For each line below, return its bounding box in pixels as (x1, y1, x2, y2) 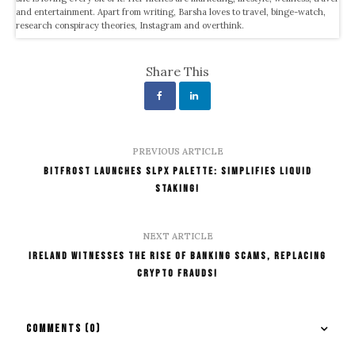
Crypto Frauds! (137, 266, 218, 280)
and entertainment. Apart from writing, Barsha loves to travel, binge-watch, (16, 6, 326, 17)
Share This (146, 63, 209, 79)
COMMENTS (26, 321, 85, 335)
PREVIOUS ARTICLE (132, 145, 223, 157)
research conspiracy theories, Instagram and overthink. (16, 19, 245, 31)
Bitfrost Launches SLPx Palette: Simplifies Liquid (43, 164, 312, 177)
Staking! (155, 181, 200, 195)
